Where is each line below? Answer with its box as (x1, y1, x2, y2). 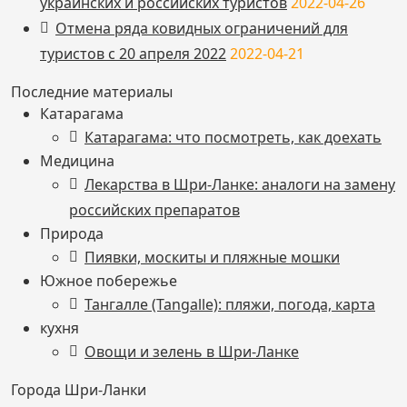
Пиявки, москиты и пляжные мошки (84, 247, 340, 267)
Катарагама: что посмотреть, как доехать (84, 127, 382, 147)
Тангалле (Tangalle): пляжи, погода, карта (84, 294, 375, 314)
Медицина (40, 151, 114, 171)
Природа (40, 223, 104, 243)
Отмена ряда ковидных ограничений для (55, 18, 348, 38)
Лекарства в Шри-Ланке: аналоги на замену (84, 174, 395, 194)
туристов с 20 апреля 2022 (40, 44, 226, 64)
